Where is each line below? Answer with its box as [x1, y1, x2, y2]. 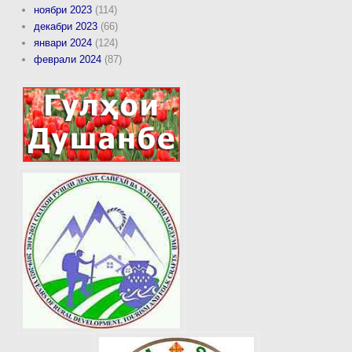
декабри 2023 [34, 20, 98, 32]
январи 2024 [34, 36, 93, 49]
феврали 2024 [34, 53, 102, 65]
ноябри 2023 [34, 3, 93, 16]
